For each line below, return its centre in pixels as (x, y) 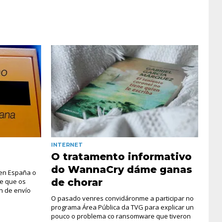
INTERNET (67, 144)
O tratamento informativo (121, 156)
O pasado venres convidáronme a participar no (122, 198)
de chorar (77, 182)
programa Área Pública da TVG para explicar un (122, 207)
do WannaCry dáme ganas (121, 169)
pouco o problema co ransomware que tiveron (121, 216)
